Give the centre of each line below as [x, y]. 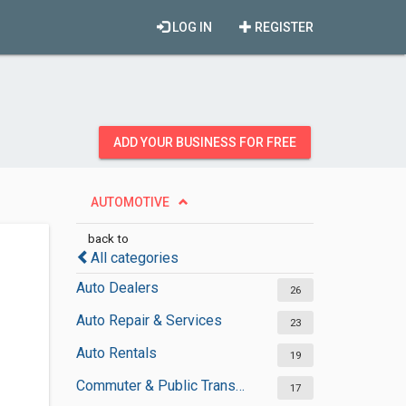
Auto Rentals [116, 353]
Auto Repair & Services [149, 320]
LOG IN [191, 27]
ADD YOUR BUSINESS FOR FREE [205, 142]
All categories [134, 258]
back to [108, 238]
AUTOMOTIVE [130, 202]
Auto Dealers [117, 288]
